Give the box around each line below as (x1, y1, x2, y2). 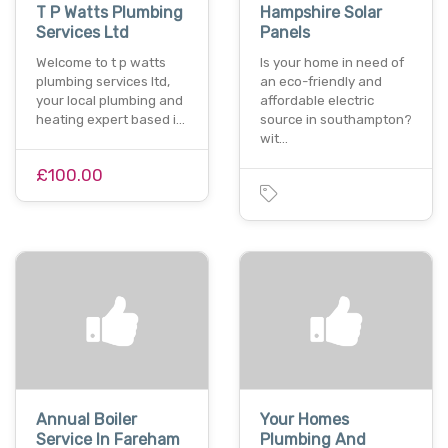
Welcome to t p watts (36, 54, 166, 70)
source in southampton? (260, 111, 412, 127)
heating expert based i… (36, 111, 185, 127)
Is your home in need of (260, 54, 404, 70)
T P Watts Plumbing (36, 2, 183, 22)
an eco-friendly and (260, 73, 382, 89)
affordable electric (260, 92, 374, 108)
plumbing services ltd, (36, 73, 170, 89)
